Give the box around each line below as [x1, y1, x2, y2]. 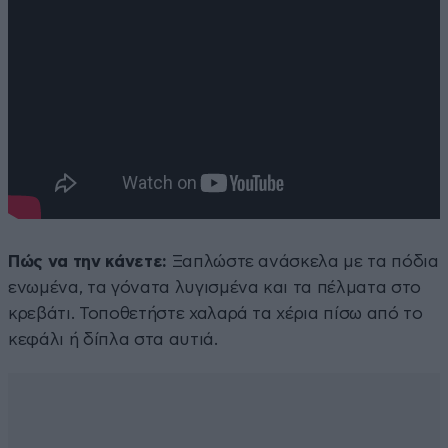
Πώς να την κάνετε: [8, 252, 167, 270]
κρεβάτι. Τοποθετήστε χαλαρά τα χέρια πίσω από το [8, 304, 423, 322]
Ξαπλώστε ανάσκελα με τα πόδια [166, 252, 439, 270]
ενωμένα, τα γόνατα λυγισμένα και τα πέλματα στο [8, 278, 422, 296]
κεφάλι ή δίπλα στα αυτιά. [8, 330, 218, 348]
